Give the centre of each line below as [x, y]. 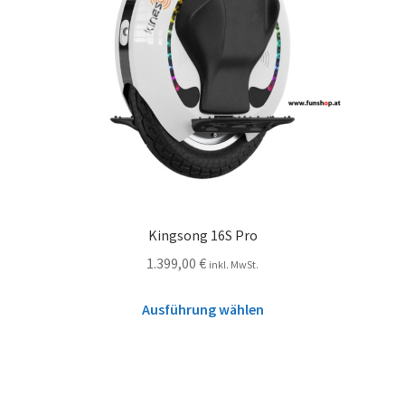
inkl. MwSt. [234, 264]
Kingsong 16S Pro [202, 235]
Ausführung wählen [202, 309]
